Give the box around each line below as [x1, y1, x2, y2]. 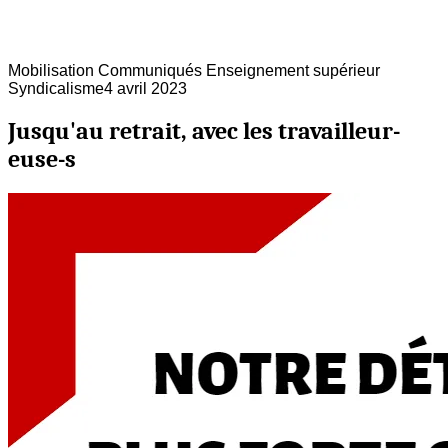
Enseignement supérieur [202, 61, 380, 79]
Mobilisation [8, 61, 94, 79]
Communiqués [94, 61, 202, 79]
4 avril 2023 [104, 79, 187, 97]
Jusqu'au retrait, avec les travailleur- [8, 117, 400, 146]
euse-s [8, 145, 76, 174]
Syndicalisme [8, 79, 104, 97]
